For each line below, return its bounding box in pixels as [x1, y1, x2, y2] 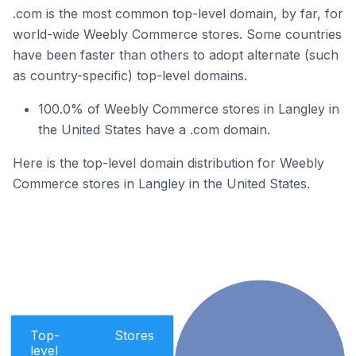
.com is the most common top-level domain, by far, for [13, 6, 343, 21]
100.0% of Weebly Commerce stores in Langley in [38, 101, 339, 117]
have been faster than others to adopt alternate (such [13, 47, 339, 63]
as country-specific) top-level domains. [13, 68, 247, 83]
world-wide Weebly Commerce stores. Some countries [13, 26, 342, 42]
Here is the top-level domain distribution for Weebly [13, 155, 324, 171]
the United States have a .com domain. [38, 122, 270, 137]
